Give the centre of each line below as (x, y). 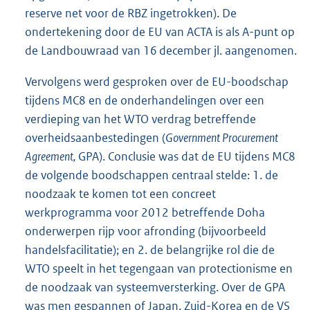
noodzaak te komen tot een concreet (120, 193)
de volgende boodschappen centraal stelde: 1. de (152, 175)
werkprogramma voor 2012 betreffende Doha (145, 212)
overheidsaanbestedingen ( (95, 137)
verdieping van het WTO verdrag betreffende (140, 119)
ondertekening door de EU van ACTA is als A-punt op (160, 31)
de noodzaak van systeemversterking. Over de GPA (155, 287)
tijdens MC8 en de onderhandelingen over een (145, 100)
